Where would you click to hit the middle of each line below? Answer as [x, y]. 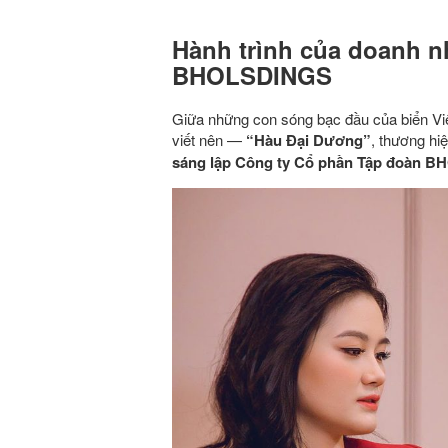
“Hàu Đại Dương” [308, 140]
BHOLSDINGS [252, 75]
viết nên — [209, 139]
